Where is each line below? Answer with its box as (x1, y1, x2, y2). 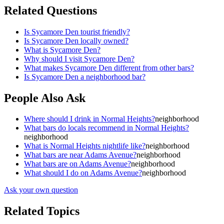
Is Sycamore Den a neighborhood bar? (24, 72, 145, 81)
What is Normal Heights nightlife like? (24, 141, 145, 150)
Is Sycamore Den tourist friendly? (24, 27, 130, 36)
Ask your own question (4, 185, 78, 194)
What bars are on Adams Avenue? (24, 159, 131, 168)
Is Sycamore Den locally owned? (24, 36, 128, 45)
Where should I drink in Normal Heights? (24, 114, 155, 123)
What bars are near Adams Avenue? (24, 150, 136, 159)
